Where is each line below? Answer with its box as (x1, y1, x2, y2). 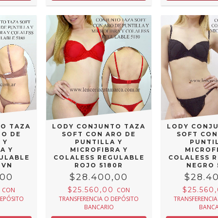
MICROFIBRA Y (70, 145, 128, 153)
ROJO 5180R (74, 161, 124, 169)
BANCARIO (84, 203, 114, 212)
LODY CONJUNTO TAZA (52, 122, 146, 130)
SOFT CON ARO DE (62, 130, 136, 138)
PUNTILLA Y (75, 138, 123, 145)
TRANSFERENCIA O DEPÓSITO (59, 195, 139, 203)
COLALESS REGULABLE (53, 153, 145, 161)
